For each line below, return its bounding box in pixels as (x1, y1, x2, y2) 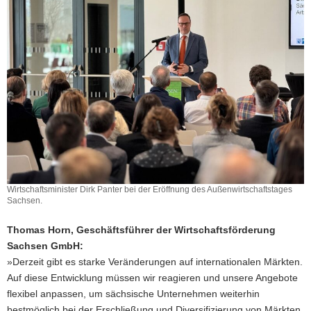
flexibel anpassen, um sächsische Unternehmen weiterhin (7, 287, 260, 299)
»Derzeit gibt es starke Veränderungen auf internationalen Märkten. (7, 255, 303, 267)
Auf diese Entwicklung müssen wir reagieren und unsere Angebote (7, 271, 298, 283)
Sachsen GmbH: (7, 239, 83, 251)
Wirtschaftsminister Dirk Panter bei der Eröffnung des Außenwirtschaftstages (7, 184, 292, 194)
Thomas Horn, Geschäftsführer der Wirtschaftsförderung (7, 224, 276, 235)
